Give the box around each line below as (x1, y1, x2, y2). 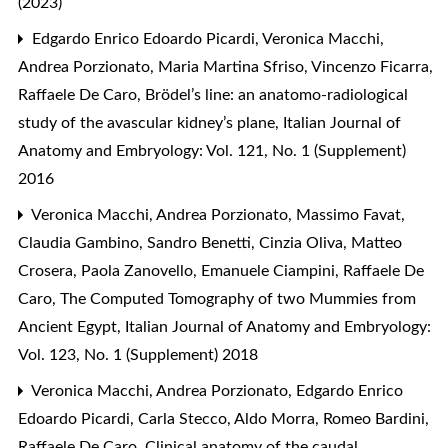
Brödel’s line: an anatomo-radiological (145, 86, 408, 103)
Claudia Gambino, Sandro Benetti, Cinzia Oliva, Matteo (18, 234, 402, 251)
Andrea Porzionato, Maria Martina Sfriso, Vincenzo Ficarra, (18, 58, 433, 75)
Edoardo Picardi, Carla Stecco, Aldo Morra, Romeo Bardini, (18, 410, 429, 427)
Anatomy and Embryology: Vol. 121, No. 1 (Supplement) (18, 142, 406, 159)
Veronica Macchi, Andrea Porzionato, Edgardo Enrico (28, 382, 403, 399)
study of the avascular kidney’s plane (18, 114, 279, 131)
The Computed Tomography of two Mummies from (60, 290, 416, 307)
